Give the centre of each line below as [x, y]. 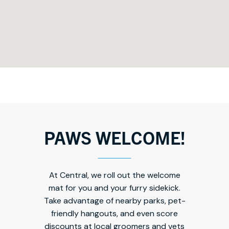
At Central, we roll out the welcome [114, 175]
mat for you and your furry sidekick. [114, 188]
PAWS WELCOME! [114, 137]
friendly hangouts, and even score [114, 213]
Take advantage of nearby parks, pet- [114, 200]
